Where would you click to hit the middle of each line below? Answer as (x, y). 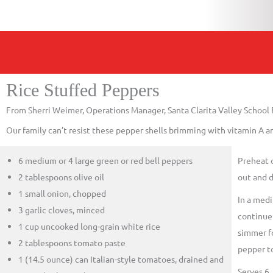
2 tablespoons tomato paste (72, 243)
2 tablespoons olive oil (61, 177)
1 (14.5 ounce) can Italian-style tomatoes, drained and (121, 259)
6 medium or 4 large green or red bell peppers (105, 160)
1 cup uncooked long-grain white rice (89, 226)
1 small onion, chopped (62, 193)
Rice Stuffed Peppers (83, 90)
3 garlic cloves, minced (62, 210)
